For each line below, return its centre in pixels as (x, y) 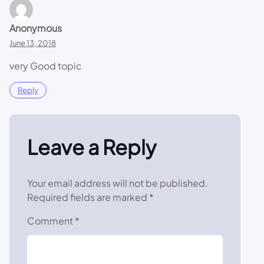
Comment (51, 220)
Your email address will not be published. (118, 183)
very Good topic (46, 65)
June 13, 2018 (33, 43)
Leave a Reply (92, 147)
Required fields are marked (88, 197)
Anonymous (36, 28)
